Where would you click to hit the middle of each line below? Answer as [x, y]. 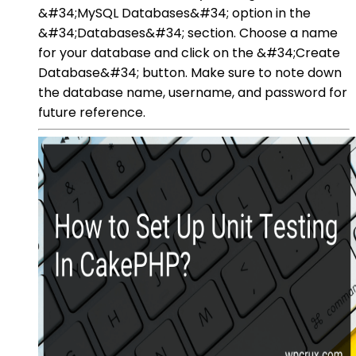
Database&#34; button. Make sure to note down [190, 72]
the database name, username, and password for [193, 92]
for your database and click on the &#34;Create [189, 52]
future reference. [92, 112]
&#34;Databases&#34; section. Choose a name [188, 33]
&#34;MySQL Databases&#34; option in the [174, 13]
